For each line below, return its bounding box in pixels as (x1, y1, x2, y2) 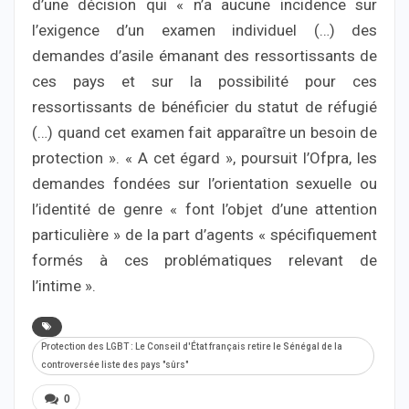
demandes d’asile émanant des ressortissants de (32, 47, 377, 66)
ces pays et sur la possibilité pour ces (32, 72, 377, 91)
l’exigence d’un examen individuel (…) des (32, 21, 377, 40)
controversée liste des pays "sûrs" (41, 360, 188, 371)
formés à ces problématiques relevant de (32, 251, 377, 270)
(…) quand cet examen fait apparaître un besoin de (32, 123, 377, 142)
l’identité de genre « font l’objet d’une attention (32, 200, 377, 219)
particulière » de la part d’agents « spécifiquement (32, 225, 377, 245)
